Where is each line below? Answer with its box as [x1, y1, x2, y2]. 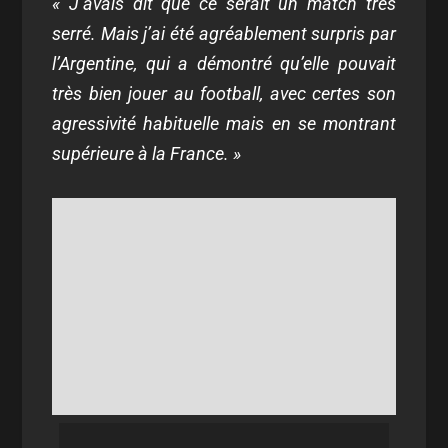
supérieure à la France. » [52, 143, 242, 164]
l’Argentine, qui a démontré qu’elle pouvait [52, 53, 396, 74]
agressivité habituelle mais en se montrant [52, 113, 396, 134]
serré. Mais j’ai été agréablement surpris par [52, 23, 396, 44]
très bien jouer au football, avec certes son [52, 83, 396, 104]
